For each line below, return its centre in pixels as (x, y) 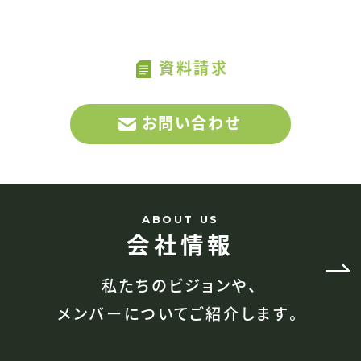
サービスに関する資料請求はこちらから (180, 14)
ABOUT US (180, 219)
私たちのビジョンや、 (180, 285)
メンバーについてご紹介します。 (180, 313)
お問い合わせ (191, 123)
